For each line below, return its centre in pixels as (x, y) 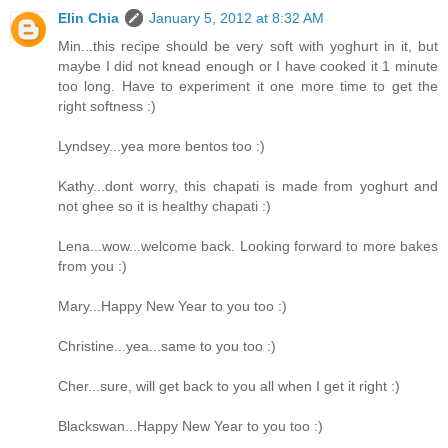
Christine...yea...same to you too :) (167, 346)
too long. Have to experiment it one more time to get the (248, 86)
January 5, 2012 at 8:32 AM (236, 18)
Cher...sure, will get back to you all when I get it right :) (229, 386)
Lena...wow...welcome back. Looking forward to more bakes (248, 246)
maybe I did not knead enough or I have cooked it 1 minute (248, 66)
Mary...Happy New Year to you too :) (172, 306)
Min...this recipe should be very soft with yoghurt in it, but (248, 46)
